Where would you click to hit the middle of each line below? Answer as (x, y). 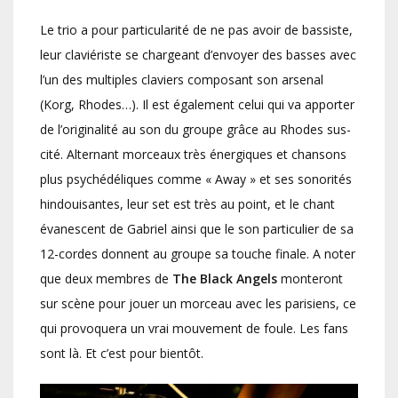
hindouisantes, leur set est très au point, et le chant (187, 203)
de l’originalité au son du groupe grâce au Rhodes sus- (195, 129)
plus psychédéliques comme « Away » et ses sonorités (196, 179)
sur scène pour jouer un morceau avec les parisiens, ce (198, 303)
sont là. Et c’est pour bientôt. (122, 353)
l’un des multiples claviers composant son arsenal (182, 79)
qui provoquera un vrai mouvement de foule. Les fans (194, 328)
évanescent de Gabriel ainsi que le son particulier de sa (197, 228)
